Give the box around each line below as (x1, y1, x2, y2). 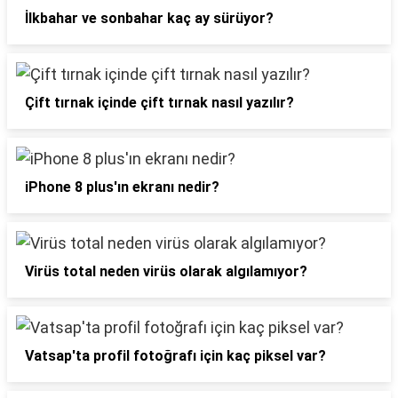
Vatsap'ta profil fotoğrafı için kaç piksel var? (25, 347, 326, 365)
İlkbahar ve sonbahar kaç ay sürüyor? (25, 10, 274, 28)
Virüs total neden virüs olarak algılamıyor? (25, 263, 307, 281)
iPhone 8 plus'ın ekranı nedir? (25, 179, 219, 196)
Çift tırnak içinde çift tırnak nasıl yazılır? (25, 94, 294, 112)
